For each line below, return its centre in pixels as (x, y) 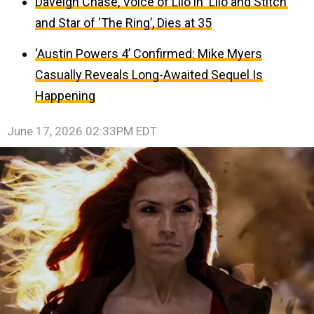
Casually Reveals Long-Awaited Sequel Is (149, 75)
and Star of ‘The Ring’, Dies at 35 (123, 23)
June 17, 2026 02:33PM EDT (82, 131)
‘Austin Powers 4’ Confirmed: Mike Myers (149, 54)
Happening (65, 96)
